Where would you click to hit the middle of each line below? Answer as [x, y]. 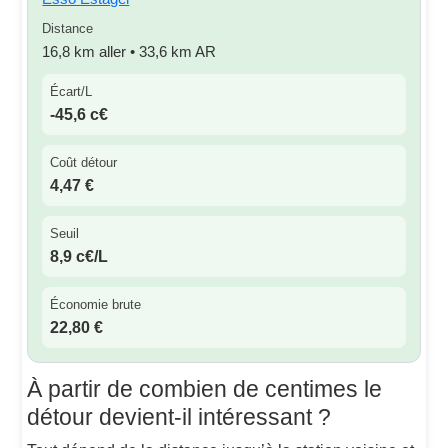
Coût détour [84, 162]
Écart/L [71, 91]
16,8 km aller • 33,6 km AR [129, 51]
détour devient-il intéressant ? [179, 417]
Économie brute [96, 304]
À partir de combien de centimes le [205, 389]
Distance [68, 28]
